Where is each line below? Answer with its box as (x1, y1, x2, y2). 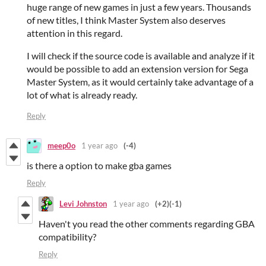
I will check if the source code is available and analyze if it (27, 49, 255, 61)
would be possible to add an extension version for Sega (27, 62, 248, 74)
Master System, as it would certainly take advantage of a (27, 75, 254, 87)
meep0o (47, 141, 75, 151)
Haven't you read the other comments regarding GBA (39, 217, 255, 229)
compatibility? (39, 230, 96, 242)
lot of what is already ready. (27, 88, 137, 100)
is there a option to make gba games (27, 159, 173, 171)
